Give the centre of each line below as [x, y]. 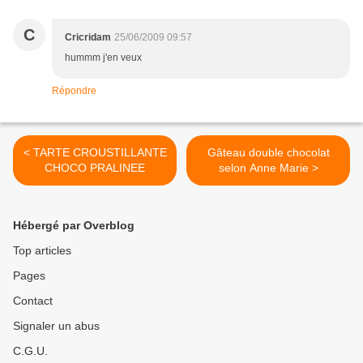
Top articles [42, 251]
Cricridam [88, 38]
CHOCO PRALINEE [95, 168]
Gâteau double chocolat [268, 153]
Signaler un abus [56, 326]
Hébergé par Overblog [74, 226]
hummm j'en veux [103, 58]
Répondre [74, 91]
